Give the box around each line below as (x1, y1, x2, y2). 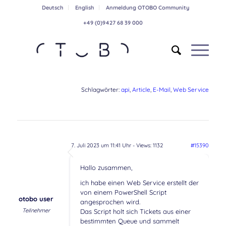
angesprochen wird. (80, 198, 140, 206)
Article (132, 86, 151, 94)
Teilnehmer (22, 207, 50, 214)
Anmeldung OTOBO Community (105, 4, 189, 11)
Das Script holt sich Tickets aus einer (80, 207, 191, 216)
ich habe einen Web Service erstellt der (80, 179, 199, 187)
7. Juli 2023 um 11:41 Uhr (71, 142, 131, 149)
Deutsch (41, 4, 63, 11)
